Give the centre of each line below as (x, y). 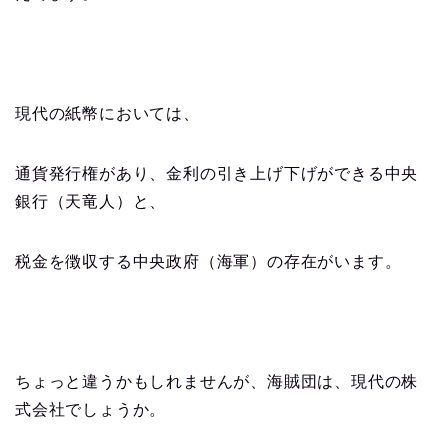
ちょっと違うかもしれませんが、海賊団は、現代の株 (217, 382)
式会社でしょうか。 (91, 410)
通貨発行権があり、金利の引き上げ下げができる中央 (217, 174)
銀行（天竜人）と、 (91, 202)
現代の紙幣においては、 (107, 114)
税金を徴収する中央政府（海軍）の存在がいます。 (208, 262)
